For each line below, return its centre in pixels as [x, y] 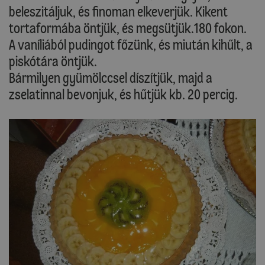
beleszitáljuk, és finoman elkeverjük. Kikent [118, 12]
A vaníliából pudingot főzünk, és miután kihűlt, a [131, 45]
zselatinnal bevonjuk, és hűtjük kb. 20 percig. [123, 95]
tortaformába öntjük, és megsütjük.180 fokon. [128, 28]
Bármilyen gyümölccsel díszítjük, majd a [111, 78]
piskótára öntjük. [53, 62]
